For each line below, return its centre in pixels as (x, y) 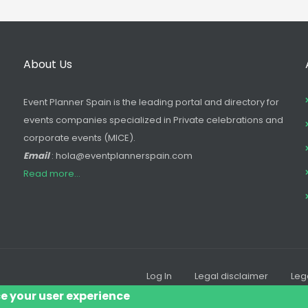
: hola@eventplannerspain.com (122, 156)
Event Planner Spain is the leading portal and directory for (151, 102)
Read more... (52, 174)
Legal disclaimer (231, 276)
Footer (171, 294)
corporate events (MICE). (79, 138)
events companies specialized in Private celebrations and (153, 120)
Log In (159, 276)
